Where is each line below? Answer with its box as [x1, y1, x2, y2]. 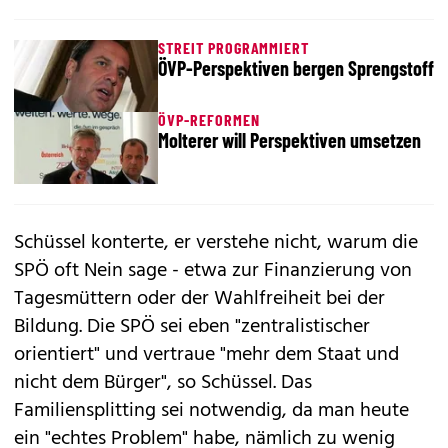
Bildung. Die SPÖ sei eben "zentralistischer [14, 311, 370, 344]
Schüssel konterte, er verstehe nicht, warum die [14, 227, 418, 260]
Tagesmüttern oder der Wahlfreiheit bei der [14, 283, 385, 316]
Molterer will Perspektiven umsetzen [158, 128, 421, 153]
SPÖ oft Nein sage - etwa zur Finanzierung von [14, 255, 412, 288]
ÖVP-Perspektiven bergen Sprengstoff [158, 56, 434, 81]
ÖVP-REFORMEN [158, 110, 260, 130]
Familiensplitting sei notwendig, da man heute [14, 395, 409, 428]
